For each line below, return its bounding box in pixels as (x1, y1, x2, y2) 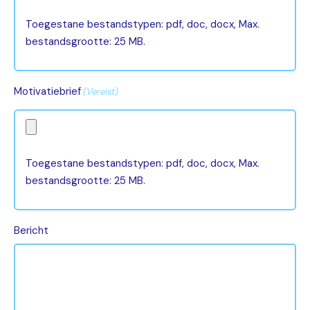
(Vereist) (83, 86, 119, 98)
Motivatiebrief (14, 84, 81, 98)
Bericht (14, 224, 48, 237)
